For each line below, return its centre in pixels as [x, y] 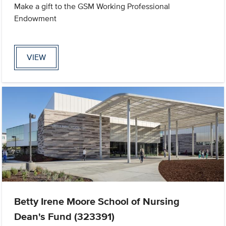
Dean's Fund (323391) [65, 217]
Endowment [36, 18]
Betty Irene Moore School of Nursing [97, 202]
